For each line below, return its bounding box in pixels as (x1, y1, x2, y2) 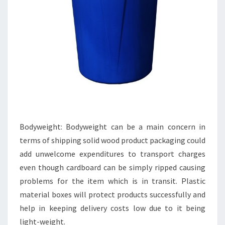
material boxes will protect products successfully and (20, 189, 205, 199)
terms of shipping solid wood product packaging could (20, 135, 205, 145)
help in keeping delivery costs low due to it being (20, 203, 205, 213)
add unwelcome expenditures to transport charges (20, 149, 205, 159)
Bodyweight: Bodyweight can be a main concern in (20, 122, 205, 132)
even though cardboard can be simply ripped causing (20, 162, 205, 172)
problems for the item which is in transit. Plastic (20, 176, 205, 186)
